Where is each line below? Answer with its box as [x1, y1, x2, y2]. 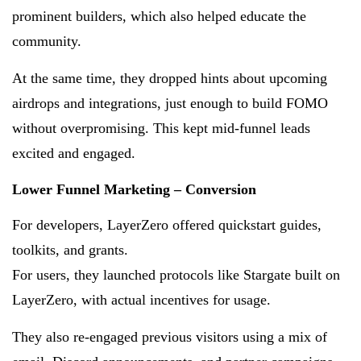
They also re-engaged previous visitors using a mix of [12, 328, 327, 345]
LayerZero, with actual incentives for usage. [12, 291, 271, 308]
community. [12, 32, 81, 49]
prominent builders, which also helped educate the [12, 7, 306, 24]
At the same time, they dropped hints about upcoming [12, 69, 327, 86]
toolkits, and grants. [12, 241, 128, 258]
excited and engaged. [12, 144, 135, 161]
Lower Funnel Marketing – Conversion [12, 180, 256, 197]
